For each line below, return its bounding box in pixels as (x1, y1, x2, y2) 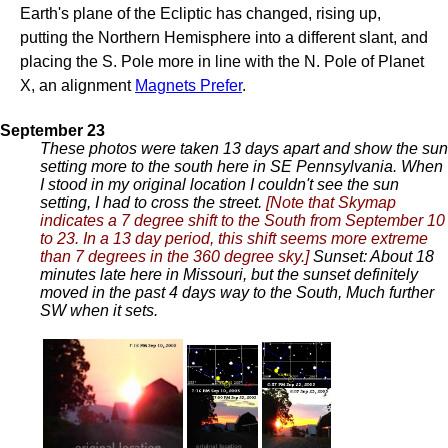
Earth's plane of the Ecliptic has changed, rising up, (20, 5, 381, 22)
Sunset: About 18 (309, 248, 434, 265)
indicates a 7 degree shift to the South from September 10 (40, 212, 445, 229)
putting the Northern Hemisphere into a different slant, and (20, 29, 428, 46)
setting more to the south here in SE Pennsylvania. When (40, 158, 443, 175)
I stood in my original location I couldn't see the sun (40, 176, 399, 193)
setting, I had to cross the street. (40, 194, 266, 211)
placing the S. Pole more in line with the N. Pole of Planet (20, 53, 424, 70)
